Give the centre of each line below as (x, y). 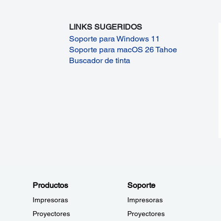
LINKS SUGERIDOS (106, 27)
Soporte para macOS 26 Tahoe (123, 49)
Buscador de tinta (100, 60)
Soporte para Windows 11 (115, 38)
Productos (50, 185)
